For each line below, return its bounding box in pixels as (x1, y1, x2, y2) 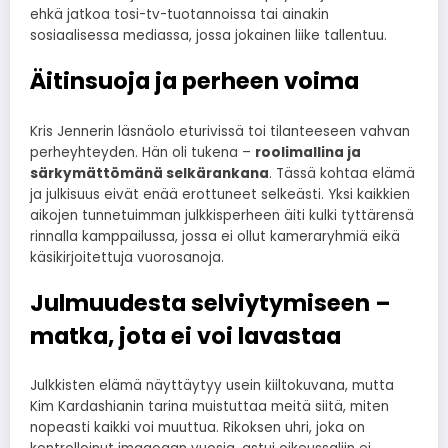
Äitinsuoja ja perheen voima (30, 65, 359, 98)
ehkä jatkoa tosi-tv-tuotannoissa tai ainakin (30, 4, 329, 24)
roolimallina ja (255, 142, 361, 162)
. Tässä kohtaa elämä (269, 163, 415, 183)
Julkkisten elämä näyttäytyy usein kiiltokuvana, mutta (30, 376, 394, 396)
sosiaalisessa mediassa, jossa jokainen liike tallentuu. (30, 25, 387, 45)
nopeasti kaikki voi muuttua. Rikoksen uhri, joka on (30, 418, 365, 438)
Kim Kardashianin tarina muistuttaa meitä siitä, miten (30, 397, 389, 417)
